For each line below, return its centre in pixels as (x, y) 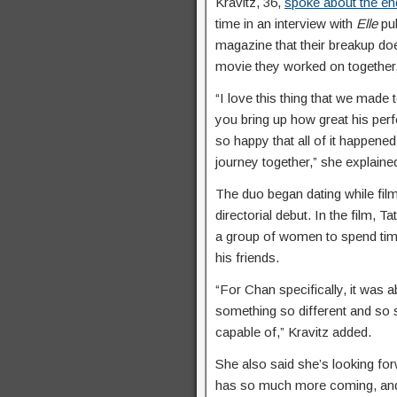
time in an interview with (286, 23)
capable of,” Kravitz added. (293, 332)
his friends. (247, 257)
